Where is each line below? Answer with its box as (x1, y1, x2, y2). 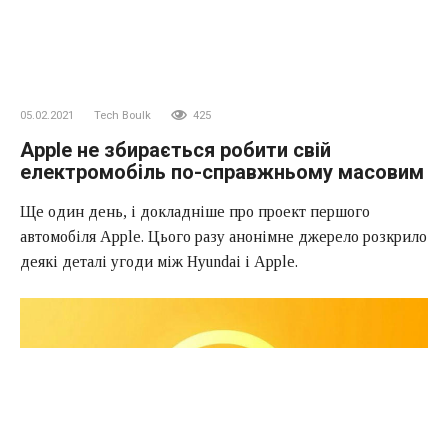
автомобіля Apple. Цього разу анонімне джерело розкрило (20, 227, 427, 245)
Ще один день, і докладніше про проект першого (20, 202, 370, 220)
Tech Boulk (94, 108, 151, 122)
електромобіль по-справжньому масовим (20, 159, 424, 184)
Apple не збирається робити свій (20, 137, 331, 162)
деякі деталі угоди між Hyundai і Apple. (20, 252, 298, 270)
